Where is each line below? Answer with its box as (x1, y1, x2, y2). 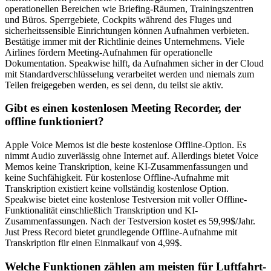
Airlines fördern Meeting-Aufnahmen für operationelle (5, 47, 212, 57)
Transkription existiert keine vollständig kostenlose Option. (5, 183, 229, 194)
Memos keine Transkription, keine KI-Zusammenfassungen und (5, 161, 248, 172)
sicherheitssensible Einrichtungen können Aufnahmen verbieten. (5, 25, 249, 36)
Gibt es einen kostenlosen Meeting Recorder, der (5, 102, 241, 115)
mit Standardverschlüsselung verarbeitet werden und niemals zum (5, 68, 254, 79)
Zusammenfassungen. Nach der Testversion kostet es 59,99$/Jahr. (5, 215, 255, 226)
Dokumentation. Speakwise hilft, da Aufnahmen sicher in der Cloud (5, 57, 264, 68)
